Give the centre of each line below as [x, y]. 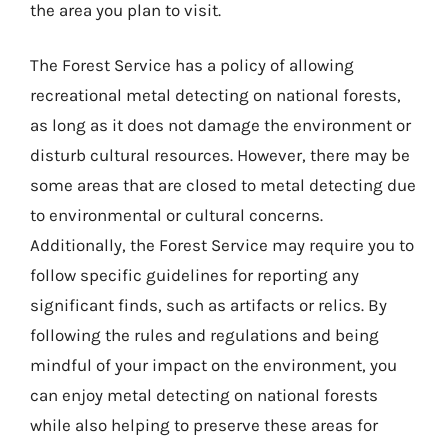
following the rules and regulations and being [204, 335]
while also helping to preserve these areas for [204, 425]
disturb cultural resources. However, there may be [220, 155]
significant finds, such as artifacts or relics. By [208, 305]
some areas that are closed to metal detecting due [223, 185]
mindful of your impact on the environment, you [213, 365]
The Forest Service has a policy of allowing [192, 65]
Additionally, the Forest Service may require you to [222, 245]
